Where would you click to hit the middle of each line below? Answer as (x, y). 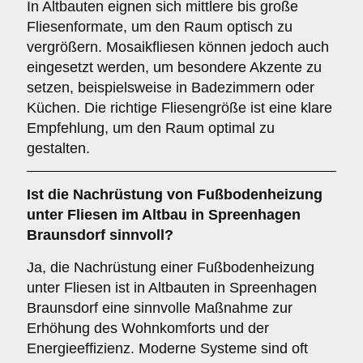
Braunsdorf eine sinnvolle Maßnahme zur (160, 308)
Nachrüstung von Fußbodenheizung (198, 194)
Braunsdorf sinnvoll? (100, 235)
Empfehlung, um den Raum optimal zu (151, 128)
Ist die (50, 194)
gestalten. (58, 148)
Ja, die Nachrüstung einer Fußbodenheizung (171, 267)
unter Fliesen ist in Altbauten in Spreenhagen (172, 288)
